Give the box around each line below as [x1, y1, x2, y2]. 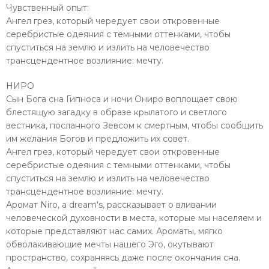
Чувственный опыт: [6, 2, 89, 13]
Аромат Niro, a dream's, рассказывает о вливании [6, 199, 217, 210]
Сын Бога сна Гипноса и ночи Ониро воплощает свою [6, 93, 238, 104]
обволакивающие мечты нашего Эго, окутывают [6, 238, 214, 250]
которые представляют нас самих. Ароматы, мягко [6, 225, 223, 237]
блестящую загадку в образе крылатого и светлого [6, 106, 227, 118]
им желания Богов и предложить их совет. [6, 133, 189, 144]
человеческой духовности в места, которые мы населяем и [6, 212, 262, 223]
